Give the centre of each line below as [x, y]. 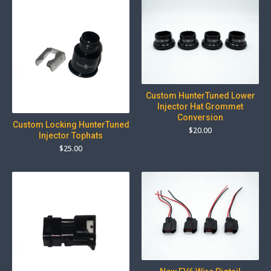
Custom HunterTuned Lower [200, 96]
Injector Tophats [71, 136]
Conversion [200, 118]
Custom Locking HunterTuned [71, 125]
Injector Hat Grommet [200, 107]
